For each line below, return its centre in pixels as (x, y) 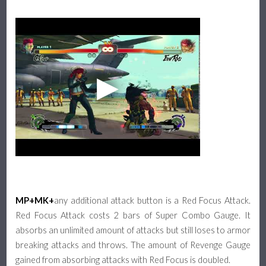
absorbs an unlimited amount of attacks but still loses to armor (133, 230)
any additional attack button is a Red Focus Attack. (152, 201)
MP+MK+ (35, 201)
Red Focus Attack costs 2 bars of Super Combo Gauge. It (133, 216)
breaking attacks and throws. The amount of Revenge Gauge (133, 245)
